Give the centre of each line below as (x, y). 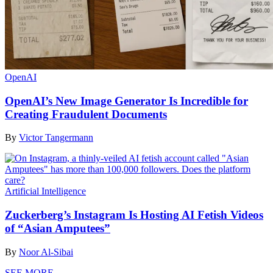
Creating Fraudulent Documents (86, 114)
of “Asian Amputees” (58, 228)
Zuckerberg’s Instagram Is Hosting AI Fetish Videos (134, 214)
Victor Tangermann (56, 138)
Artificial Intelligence (45, 191)
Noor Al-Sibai (46, 252)
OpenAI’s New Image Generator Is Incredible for (126, 101)
